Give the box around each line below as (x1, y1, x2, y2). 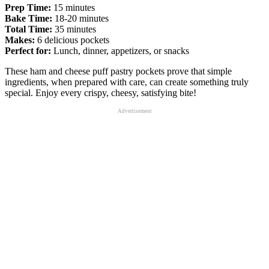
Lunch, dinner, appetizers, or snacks (51, 45, 189, 56)
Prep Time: (5, 2, 51, 13)
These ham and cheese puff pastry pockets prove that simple (5, 65, 232, 76)
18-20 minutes (52, 13, 109, 23)
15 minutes (51, 2, 95, 13)
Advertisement (117, 107, 152, 114)
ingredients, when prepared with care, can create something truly (5, 76, 249, 87)
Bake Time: (5, 13, 52, 23)
